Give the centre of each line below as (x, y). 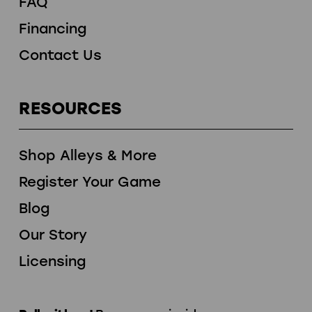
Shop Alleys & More (88, 156)
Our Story (53, 235)
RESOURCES (70, 108)
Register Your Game (90, 182)
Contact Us (60, 55)
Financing (53, 28)
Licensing (52, 262)
